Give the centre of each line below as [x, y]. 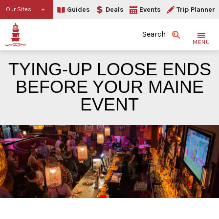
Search [154, 34]
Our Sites [19, 9]
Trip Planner [196, 10]
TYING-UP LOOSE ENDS [109, 69]
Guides [78, 10]
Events [150, 10]
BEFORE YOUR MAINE [109, 87]
